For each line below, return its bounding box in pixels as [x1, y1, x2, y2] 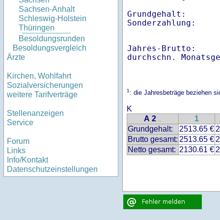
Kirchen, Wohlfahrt [7, 72, 71, 81]
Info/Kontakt [7, 156, 48, 165]
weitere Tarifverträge [7, 90, 78, 99]
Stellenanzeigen [7, 109, 64, 118]
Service [7, 118, 33, 127]
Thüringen [19, 24, 55, 32]
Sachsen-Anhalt [19, 5, 75, 14]
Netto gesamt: [128, 145, 176, 154]
